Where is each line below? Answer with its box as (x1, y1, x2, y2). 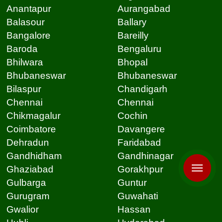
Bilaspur (6, 84, 41, 95)
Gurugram (6, 191, 50, 202)
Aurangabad (117, 3, 170, 14)
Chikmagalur (6, 111, 60, 121)
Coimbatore (6, 124, 56, 135)
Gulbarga (6, 177, 46, 188)
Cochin (117, 111, 148, 121)
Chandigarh (117, 84, 167, 95)
